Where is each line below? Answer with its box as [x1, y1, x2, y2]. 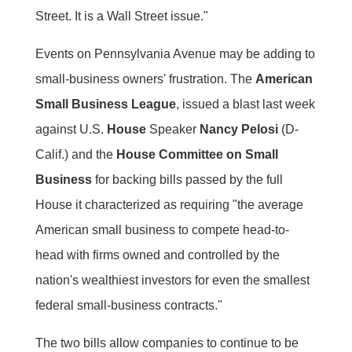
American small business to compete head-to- [35, 222, 289, 236]
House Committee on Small [115, 147, 278, 161]
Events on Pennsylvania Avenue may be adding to [35, 46, 315, 60]
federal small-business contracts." [35, 298, 222, 312]
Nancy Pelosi [199, 122, 278, 136]
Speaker [145, 122, 200, 136]
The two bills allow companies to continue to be [35, 335, 299, 350]
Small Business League [35, 97, 176, 111]
